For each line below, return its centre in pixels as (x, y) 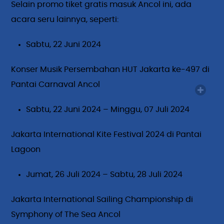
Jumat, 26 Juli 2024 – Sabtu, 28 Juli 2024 (104, 174)
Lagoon (26, 149)
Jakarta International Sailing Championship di (102, 199)
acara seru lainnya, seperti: (65, 19)
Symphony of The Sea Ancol (66, 214)
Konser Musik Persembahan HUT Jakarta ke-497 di (110, 69)
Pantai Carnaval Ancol (56, 84)
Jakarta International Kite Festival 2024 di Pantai (106, 134)
